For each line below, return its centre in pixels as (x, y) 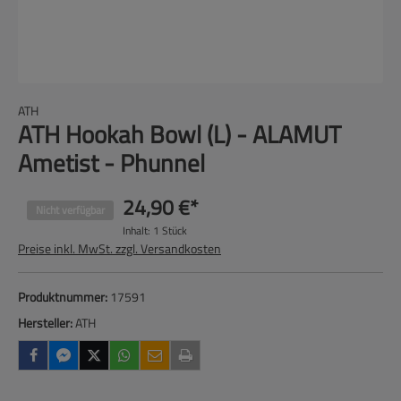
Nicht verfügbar (70, 210)
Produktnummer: (64, 297)
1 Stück (170, 230)
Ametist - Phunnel (111, 162)
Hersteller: (47, 323)
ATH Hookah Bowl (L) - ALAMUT (179, 134)
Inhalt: (138, 230)
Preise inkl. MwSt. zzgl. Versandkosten (119, 248)
